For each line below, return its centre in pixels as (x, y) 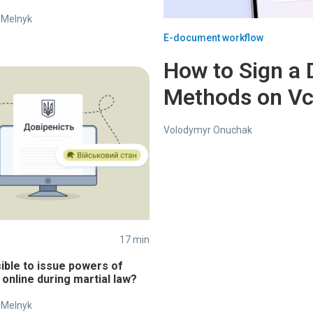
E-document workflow (213, 38)
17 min (134, 240)
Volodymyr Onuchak (208, 130)
